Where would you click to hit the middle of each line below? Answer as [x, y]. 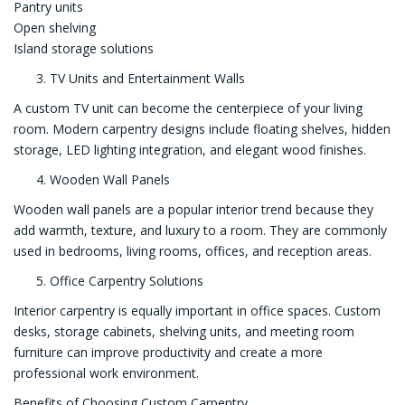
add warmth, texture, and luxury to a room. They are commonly [200, 231]
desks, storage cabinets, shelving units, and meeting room [184, 332]
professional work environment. [106, 373]
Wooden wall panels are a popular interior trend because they [193, 210]
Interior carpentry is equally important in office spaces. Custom [197, 311]
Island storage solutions [84, 49]
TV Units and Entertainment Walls [147, 79]
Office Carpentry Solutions [127, 281]
